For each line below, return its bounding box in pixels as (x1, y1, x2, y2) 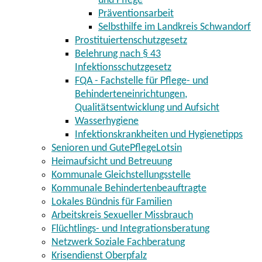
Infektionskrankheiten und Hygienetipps (75, 129, 243, 141)
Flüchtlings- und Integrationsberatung (51, 223, 209, 235)
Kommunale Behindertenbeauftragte (51, 183, 206, 195)
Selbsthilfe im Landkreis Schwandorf (98, 22, 251, 33)
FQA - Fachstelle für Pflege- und (75, 75, 208, 87)
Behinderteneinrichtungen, (75, 89, 187, 101)
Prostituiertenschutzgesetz (75, 35, 187, 47)
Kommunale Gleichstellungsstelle (51, 170, 191, 181)
